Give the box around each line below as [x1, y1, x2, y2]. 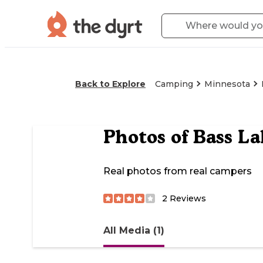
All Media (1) [103, 224, 164, 236]
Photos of [103, 126, 193, 149]
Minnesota [204, 79, 250, 89]
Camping [155, 79, 193, 89]
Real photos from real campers [103, 166, 252, 177]
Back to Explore [75, 79, 146, 89]
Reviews [167, 193, 206, 204]
